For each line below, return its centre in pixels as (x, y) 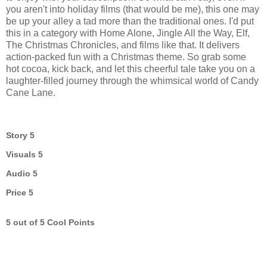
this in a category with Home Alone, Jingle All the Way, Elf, (128, 33)
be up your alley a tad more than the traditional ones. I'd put (130, 21)
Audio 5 (22, 173)
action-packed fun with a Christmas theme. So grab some (126, 57)
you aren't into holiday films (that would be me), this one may (133, 9)
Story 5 (20, 135)
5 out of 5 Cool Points (50, 222)
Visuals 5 (24, 154)
